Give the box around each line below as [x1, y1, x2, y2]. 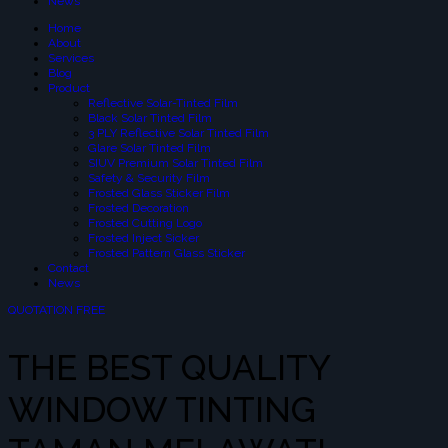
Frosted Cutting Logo [88, 216, 202, 230]
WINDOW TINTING [8, 389, 316, 431]
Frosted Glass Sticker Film [88, 186, 230, 200]
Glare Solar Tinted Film [88, 141, 211, 155]
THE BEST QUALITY [8, 347, 330, 389]
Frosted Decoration [88, 201, 189, 215]
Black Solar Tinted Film [88, 111, 212, 125]
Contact [48, 261, 89, 275]
